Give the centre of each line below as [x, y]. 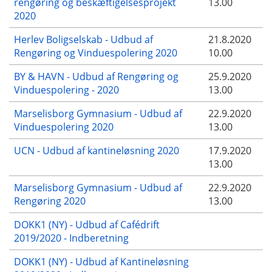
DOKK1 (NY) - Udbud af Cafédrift [87, 224]
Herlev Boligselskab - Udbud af [83, 39]
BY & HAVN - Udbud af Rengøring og [96, 76]
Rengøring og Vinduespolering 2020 [96, 53]
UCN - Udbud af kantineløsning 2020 [97, 150]
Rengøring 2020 [50, 201]
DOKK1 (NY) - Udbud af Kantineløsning [101, 261]
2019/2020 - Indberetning [71, 238]
